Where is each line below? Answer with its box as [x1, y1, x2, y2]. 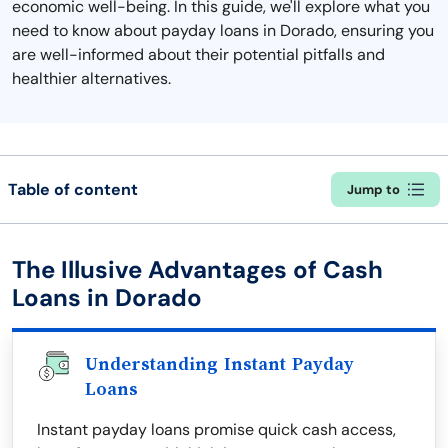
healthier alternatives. [12, 68, 171, 89]
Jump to [347, 181, 400, 198]
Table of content [8, 178, 138, 200]
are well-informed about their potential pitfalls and [12, 44, 385, 65]
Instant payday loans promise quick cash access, [37, 419, 396, 440]
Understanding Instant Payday [85, 354, 354, 374]
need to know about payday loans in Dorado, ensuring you [12, 20, 434, 41]
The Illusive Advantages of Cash [12, 254, 383, 285]
